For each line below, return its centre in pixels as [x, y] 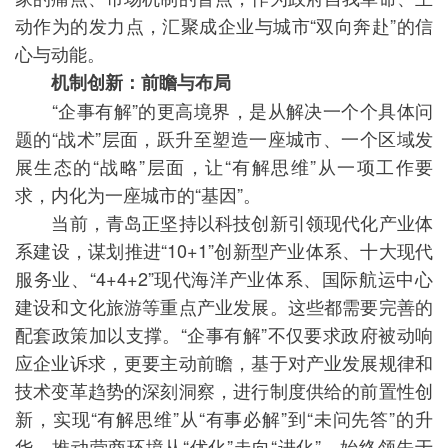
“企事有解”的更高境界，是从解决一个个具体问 [224, 110]
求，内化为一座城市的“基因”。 [138, 194]
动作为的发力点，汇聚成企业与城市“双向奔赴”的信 [224, 25]
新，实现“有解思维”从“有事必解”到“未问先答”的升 [224, 418]
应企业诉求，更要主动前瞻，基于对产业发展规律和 [224, 362]
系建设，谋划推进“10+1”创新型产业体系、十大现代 [224, 250]
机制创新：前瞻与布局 [132, 82]
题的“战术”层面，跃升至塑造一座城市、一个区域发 [224, 138]
